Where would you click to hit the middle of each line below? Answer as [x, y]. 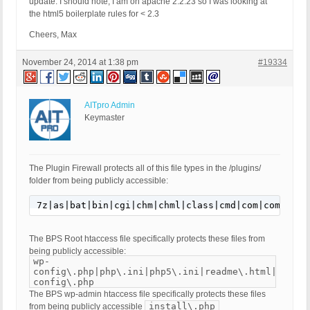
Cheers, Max [53, 35]
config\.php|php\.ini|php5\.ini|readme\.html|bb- [163, 272]
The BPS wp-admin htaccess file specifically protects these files [147, 294]
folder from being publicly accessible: [99, 181]
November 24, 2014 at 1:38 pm [80, 63]
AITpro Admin [110, 106]
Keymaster [104, 118]
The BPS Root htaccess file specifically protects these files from [147, 239]
